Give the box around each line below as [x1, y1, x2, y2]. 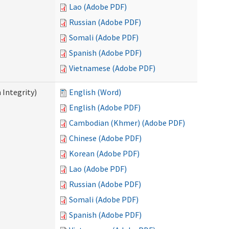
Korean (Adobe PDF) [69, 148, 140, 158]
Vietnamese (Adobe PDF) [69, 63, 155, 73]
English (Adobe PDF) [69, 102, 141, 112]
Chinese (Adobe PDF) [69, 133, 142, 143]
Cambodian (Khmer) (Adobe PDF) [69, 118, 185, 128]
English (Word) [69, 87, 121, 97]
